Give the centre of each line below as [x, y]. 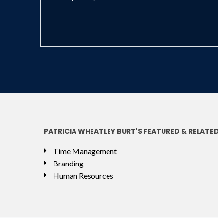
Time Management [85, 151]
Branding [68, 163]
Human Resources [83, 176]
